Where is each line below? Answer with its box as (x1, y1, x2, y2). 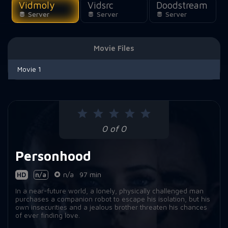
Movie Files (94, 44, 134, 53)
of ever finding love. (15, 211, 80, 219)
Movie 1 (17, 65, 41, 74)
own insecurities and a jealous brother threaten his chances (15, 203, 207, 211)
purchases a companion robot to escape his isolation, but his (15, 194, 210, 203)
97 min (79, 170, 101, 179)
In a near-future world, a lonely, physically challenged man (15, 186, 204, 195)
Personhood (15, 148, 91, 163)
